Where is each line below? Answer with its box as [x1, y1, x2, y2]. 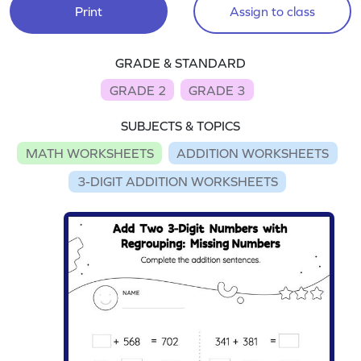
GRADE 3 [189, 82, 246, 98]
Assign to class [229, 4, 315, 19]
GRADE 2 [109, 82, 166, 98]
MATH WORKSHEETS [25, 145, 154, 160]
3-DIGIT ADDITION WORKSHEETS [77, 174, 278, 189]
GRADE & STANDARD [115, 56, 246, 70]
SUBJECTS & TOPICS [121, 118, 240, 134]
